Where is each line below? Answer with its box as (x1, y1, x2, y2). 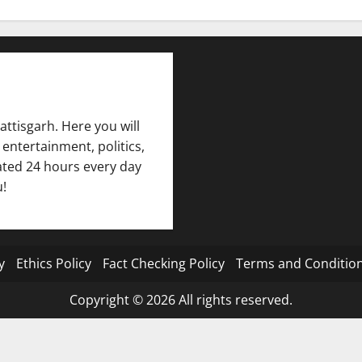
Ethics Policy (15, 255, 91, 273)
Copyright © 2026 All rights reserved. (69, 291, 293, 309)
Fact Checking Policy (102, 255, 225, 273)
